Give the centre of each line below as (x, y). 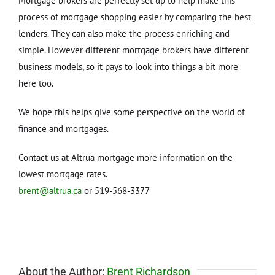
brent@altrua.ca (50, 190)
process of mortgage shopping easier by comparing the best (135, 17)
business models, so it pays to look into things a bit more (128, 66)
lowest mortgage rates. (63, 174)
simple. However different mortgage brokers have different (134, 50)
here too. (36, 83)
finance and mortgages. (64, 128)
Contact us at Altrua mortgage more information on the (126, 157)
